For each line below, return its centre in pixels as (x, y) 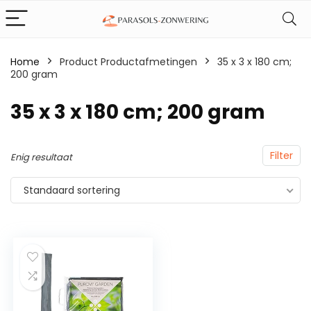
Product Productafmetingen (128, 62)
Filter (281, 155)
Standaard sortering (72, 190)
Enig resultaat (41, 157)
